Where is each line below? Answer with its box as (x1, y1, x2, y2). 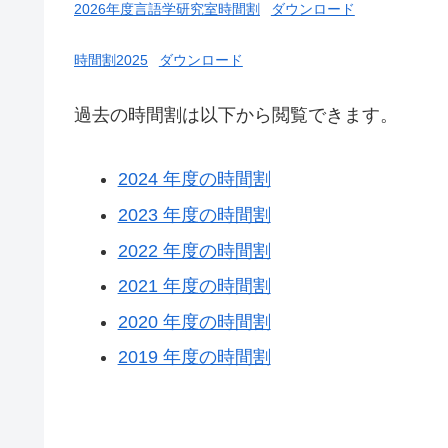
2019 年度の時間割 (117, 347, 271, 368)
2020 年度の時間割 (117, 311, 271, 332)
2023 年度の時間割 (117, 204, 271, 225)
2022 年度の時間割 (117, 240, 271, 261)
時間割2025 (74, 52, 148, 69)
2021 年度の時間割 (117, 276, 271, 297)
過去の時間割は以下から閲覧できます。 (74, 104, 398, 125)
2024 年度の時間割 (117, 169, 271, 190)
